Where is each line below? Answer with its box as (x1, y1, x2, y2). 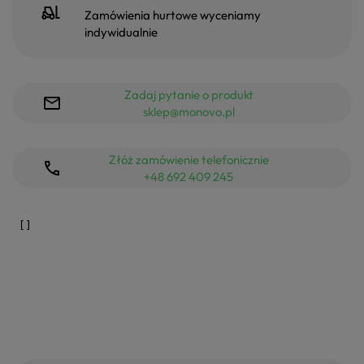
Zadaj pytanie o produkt (123, 87, 253, 103)
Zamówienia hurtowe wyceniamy (84, 7, 261, 24)
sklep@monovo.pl (142, 104, 235, 120)
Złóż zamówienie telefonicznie (108, 152, 269, 168)
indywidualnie (84, 24, 158, 41)
